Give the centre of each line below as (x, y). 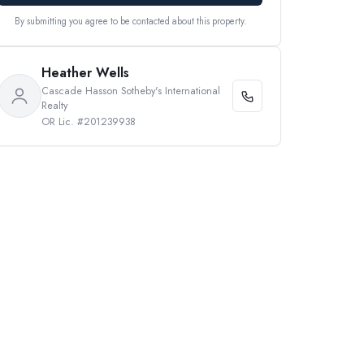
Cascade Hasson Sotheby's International (131, 91)
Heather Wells (85, 72)
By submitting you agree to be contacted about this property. (130, 21)
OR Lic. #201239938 (89, 121)
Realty (54, 105)
